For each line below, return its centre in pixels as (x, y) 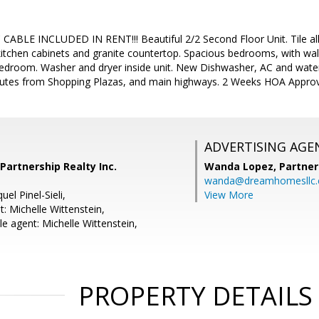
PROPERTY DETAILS (195, 296)
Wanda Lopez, (242, 166)
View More (229, 195)
